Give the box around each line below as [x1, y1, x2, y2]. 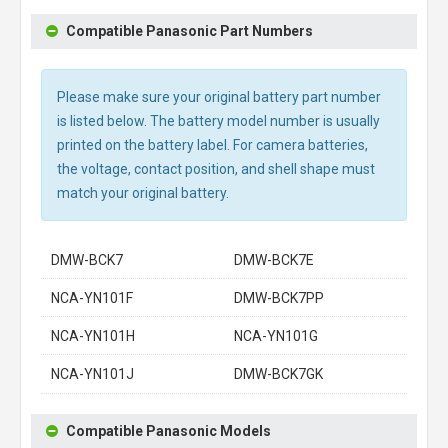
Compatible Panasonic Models [66, 423, 271, 439]
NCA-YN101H [51, 328, 135, 344]
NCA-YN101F [51, 290, 133, 306]
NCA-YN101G [234, 328, 318, 344]
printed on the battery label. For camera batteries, [57, 137, 368, 153]
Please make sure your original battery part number [57, 89, 381, 105]
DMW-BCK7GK [234, 366, 323, 382]
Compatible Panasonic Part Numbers [66, 23, 313, 39]
